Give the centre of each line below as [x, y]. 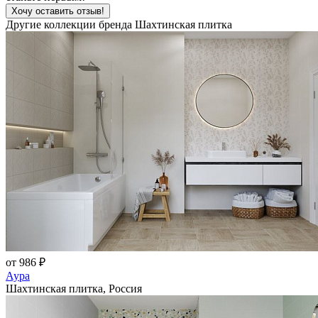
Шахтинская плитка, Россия [74, 289]
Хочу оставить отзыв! [58, 11]
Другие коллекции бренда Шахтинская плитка [119, 25]
